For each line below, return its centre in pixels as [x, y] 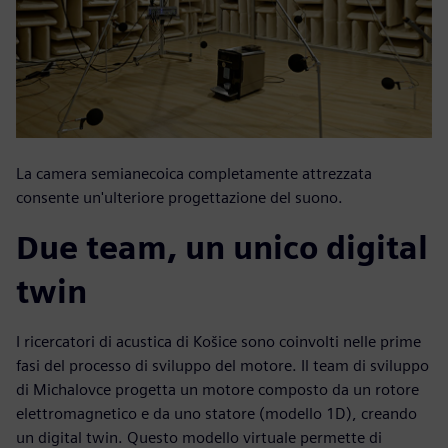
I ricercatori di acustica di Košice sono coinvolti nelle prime [218, 342]
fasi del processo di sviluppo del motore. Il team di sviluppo [222, 366]
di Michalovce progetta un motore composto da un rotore [217, 390]
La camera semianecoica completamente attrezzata [194, 174]
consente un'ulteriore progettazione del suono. [179, 198]
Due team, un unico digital [222, 248]
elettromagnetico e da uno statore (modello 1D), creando [216, 414]
